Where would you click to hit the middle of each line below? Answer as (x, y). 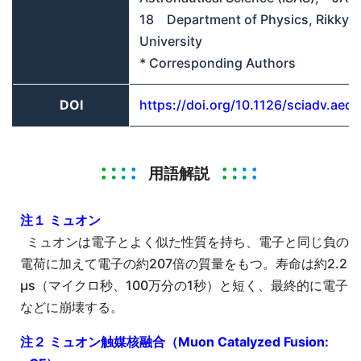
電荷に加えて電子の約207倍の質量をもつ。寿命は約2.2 (184, 264)
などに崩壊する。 (72, 307)
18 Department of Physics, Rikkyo (248, 19)
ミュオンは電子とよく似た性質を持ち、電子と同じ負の (185, 242)
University (171, 41)
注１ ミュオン (60, 220)
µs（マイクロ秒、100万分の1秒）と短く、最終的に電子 (184, 286)
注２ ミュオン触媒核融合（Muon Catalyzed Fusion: (174, 342)
